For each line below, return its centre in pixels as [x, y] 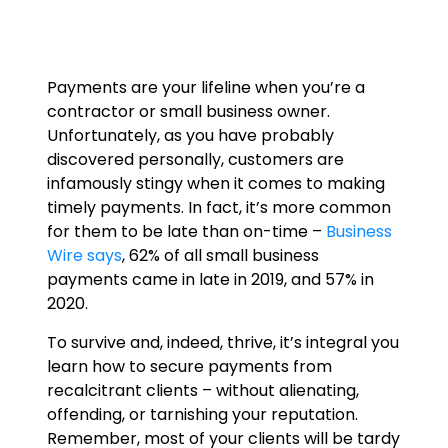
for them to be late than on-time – [186, 231]
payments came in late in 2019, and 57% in [210, 279]
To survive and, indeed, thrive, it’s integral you [222, 342]
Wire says [84, 255]
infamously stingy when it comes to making [215, 183]
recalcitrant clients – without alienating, [202, 390]
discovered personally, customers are [195, 159]
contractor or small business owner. [188, 111]
